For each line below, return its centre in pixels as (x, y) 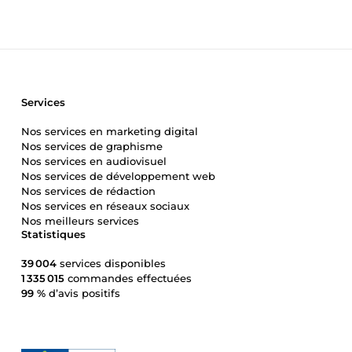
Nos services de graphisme (92, 146)
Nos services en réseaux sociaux (105, 205)
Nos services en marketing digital (110, 131)
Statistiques (53, 234)
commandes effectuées (128, 278)
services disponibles (111, 263)
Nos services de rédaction (88, 191)
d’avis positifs (83, 293)
